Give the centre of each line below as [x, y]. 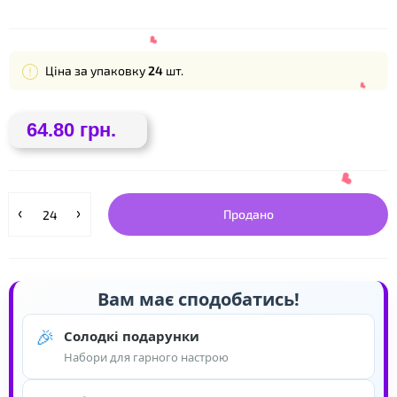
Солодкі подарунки [132, 336]
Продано [248, 214]
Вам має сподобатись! [198, 299]
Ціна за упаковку [95, 70]
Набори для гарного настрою [146, 357]
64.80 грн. [71, 130]
